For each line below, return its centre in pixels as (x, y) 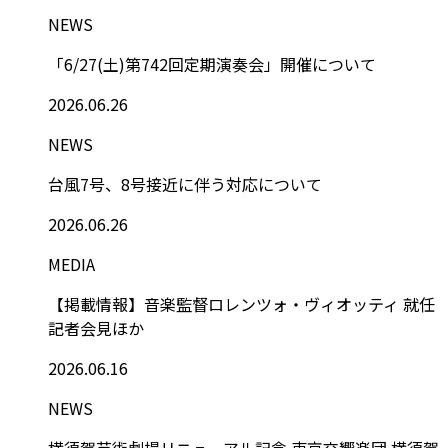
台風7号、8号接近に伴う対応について (185, 183)
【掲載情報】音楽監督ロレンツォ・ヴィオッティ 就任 (241, 303)
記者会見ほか (96, 327)
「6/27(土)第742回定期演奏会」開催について (212, 63)
